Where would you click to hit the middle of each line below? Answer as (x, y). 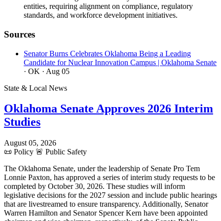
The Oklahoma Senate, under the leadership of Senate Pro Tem (102, 169)
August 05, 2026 (30, 143)
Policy (24, 152)
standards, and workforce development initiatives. (101, 15)
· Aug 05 (56, 71)
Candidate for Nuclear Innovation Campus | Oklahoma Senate (120, 62)
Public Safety (65, 152)
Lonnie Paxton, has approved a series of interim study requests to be (110, 178)
